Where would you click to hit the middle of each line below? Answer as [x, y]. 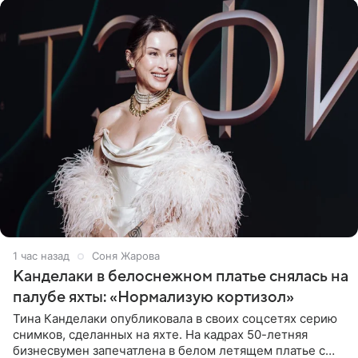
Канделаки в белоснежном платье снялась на [181, 276]
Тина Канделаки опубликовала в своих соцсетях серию [175, 318]
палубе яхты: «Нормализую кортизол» [153, 297]
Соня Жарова [126, 255]
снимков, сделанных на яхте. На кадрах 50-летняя [160, 334]
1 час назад [41, 255]
